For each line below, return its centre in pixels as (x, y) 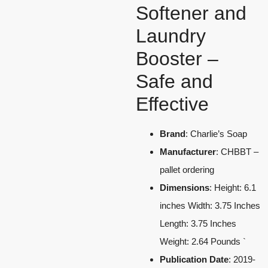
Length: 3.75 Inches (198, 223)
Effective (172, 104)
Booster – (177, 58)
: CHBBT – (237, 151)
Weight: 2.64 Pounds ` (203, 241)
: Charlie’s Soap (216, 133)
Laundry (171, 36)
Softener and (191, 13)
